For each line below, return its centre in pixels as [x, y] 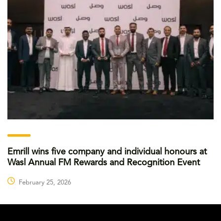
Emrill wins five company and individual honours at [107, 152]
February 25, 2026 [45, 183]
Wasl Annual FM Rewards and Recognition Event [104, 163]
